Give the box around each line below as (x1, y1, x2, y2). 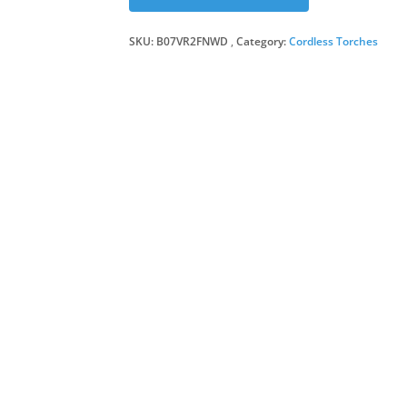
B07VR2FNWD (155, 34, 228, 49)
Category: (235, 34, 289, 49)
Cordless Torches (288, 34, 378, 49)
